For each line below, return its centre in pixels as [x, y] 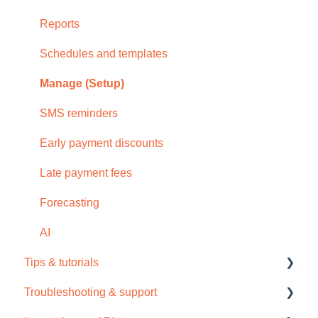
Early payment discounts [102, 143]
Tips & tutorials [61, 263]
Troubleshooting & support [91, 292]
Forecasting [70, 203]
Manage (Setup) [82, 84]
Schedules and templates [104, 54]
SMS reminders [79, 114]
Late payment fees [86, 173]
